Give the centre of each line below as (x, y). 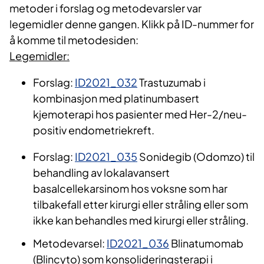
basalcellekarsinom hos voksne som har (130, 189)
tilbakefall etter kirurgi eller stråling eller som (141, 204)
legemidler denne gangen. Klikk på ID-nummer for (132, 24)
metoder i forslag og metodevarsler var (105, 8)
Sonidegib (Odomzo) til (196, 157)
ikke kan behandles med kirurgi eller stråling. (142, 220)
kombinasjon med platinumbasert (116, 98)
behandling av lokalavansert (101, 173)
